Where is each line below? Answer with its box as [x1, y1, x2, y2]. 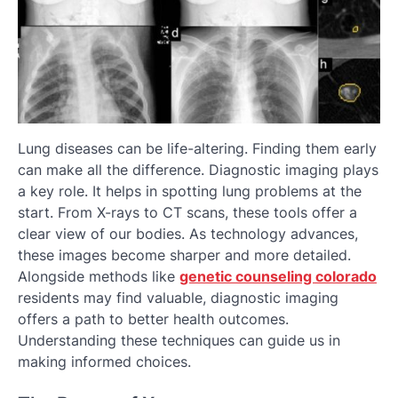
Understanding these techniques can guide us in [18, 330, 340, 349]
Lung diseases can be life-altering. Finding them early [18, 139, 377, 157]
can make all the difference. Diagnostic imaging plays [18, 160, 378, 179]
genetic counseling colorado [179, 267, 377, 285]
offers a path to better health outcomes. [18, 309, 289, 328]
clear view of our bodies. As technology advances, [18, 224, 358, 243]
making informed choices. [18, 352, 191, 370]
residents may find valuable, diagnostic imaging [18, 288, 338, 306]
